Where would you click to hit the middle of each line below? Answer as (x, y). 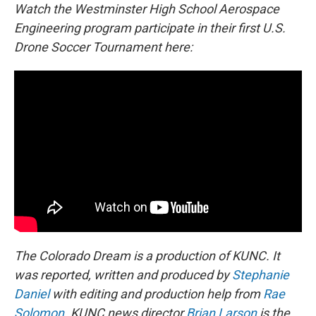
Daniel (32, 294)
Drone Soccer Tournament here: (103, 47)
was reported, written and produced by (123, 275)
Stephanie (261, 275)
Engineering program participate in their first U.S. (150, 28)
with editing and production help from (156, 294)
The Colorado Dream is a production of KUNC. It (147, 256)
